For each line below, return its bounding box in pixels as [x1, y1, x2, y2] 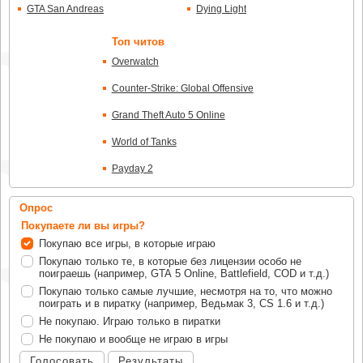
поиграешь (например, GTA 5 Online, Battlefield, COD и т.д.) [39, 267, 329, 280]
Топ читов [111, 36, 164, 49]
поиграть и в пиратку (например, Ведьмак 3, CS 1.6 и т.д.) [39, 297, 324, 310]
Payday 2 [111, 163, 153, 175]
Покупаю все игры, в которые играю [39, 237, 216, 250]
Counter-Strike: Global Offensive [111, 83, 254, 95]
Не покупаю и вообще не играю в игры [39, 333, 228, 346]
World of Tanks [111, 136, 177, 148]
